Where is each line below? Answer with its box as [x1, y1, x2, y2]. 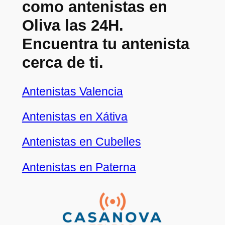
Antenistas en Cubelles [22, 135, 141, 149]
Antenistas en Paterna [22, 160, 136, 174]
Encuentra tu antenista [22, 35, 189, 53]
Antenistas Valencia [22, 84, 123, 98]
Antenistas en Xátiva [22, 110, 128, 124]
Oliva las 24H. [22, 17, 124, 35]
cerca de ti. [22, 54, 103, 72]
